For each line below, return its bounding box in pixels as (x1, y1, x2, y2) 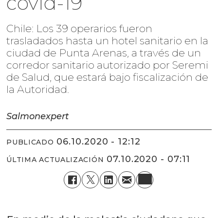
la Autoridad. (6, 83, 72, 95)
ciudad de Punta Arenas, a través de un (6, 46, 201, 59)
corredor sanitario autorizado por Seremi (6, 58, 209, 71)
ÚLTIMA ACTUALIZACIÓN (6, 155, 104, 164)
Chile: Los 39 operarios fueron (6, 22, 153, 35)
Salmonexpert (6, 110, 69, 122)
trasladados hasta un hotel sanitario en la (6, 34, 209, 47)
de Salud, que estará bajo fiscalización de (6, 71, 209, 83)
